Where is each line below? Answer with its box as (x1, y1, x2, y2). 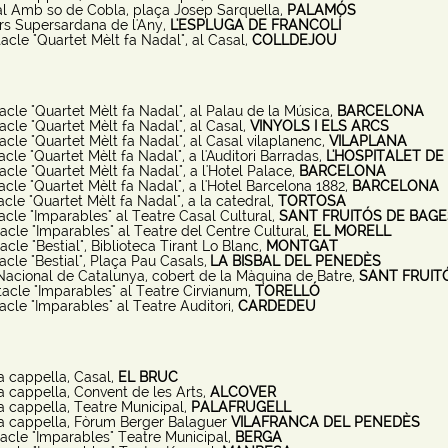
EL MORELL (312, 223, 391, 239)
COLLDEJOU (251, 32, 337, 48)
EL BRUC (117, 369, 178, 385)
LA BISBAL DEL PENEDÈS (209, 253, 381, 269)
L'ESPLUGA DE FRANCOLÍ (169, 17, 341, 33)
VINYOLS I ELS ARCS (249, 118, 389, 134)
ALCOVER (209, 384, 276, 400)
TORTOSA (277, 193, 346, 209)
